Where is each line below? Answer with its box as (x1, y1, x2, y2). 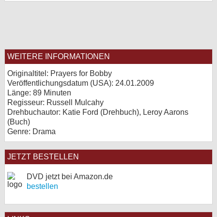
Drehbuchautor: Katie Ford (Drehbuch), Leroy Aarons (7, 108, 188, 116)
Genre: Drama (7, 127, 56, 136)
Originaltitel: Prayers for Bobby (7, 69, 112, 77)
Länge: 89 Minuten (7, 89, 71, 97)
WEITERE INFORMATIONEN (7, 52, 110, 61)
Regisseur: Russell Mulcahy (7, 98, 104, 107)
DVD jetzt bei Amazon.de (27, 172, 113, 181)
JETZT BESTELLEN (7, 153, 79, 161)
